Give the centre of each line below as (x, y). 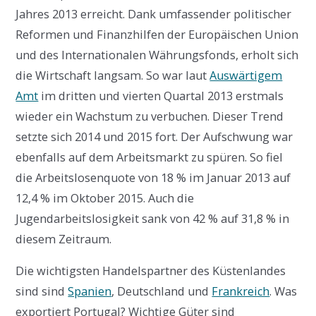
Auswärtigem (246, 75)
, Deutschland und (162, 291)
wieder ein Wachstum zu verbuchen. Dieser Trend (150, 116)
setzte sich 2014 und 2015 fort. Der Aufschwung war (154, 136)
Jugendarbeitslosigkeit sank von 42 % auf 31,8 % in (153, 218)
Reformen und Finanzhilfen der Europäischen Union (157, 34)
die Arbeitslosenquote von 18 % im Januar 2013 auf (153, 177)
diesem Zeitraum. (64, 239)
